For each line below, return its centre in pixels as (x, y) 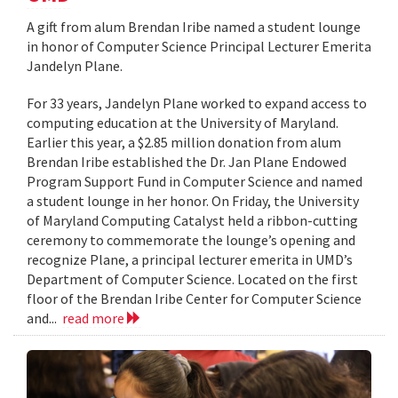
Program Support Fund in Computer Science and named (195, 181)
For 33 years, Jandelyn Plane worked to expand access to (197, 103)
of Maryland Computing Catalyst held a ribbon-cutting (192, 220)
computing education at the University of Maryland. (183, 122)
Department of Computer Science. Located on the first (192, 279)
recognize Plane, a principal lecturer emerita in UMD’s (190, 259)
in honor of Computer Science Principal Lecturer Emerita (199, 46)
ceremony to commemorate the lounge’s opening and (191, 239)
